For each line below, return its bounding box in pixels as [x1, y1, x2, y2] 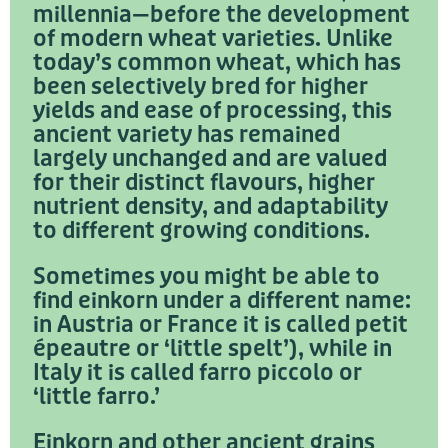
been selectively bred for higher [33, 73, 368, 102]
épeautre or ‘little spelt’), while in [33, 335, 392, 364]
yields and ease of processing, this [33, 97, 392, 126]
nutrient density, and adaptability [33, 193, 388, 222]
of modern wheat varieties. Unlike [33, 25, 393, 54]
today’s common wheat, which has [33, 49, 401, 78]
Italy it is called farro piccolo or [33, 359, 362, 388]
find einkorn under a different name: [33, 287, 411, 316]
